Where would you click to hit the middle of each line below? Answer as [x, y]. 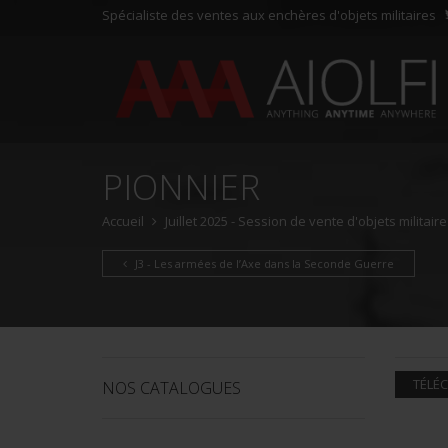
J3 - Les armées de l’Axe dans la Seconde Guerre [263, 263]
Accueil [123, 221]
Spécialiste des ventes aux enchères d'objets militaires [269, 15]
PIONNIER [181, 186]
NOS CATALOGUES [171, 388]
